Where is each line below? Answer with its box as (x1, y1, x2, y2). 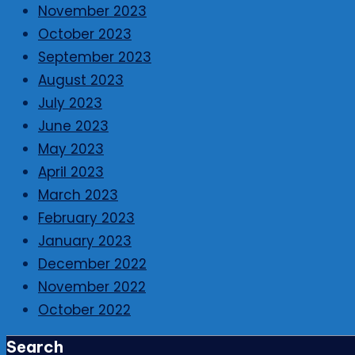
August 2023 (38, 71, 124, 90)
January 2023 (38, 231, 132, 251)
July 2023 (38, 94, 102, 113)
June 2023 (38, 116, 109, 136)
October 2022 (38, 300, 131, 320)
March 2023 (38, 185, 118, 205)
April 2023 (38, 162, 104, 182)
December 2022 (38, 254, 147, 274)
